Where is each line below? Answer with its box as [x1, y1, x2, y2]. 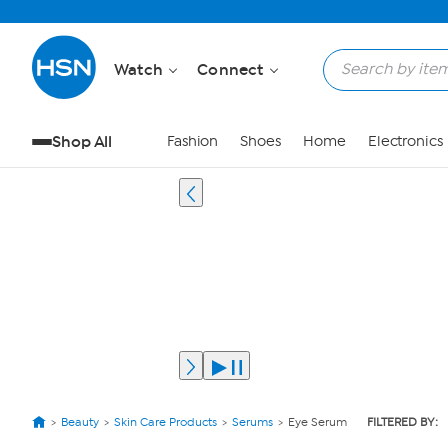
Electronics [367, 133, 443, 150]
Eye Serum [288, 415, 347, 429]
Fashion [166, 133, 219, 150]
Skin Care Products [114, 415, 217, 429]
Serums [232, 415, 273, 429]
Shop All [52, 132, 113, 151]
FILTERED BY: [367, 415, 438, 429]
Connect [197, 60, 268, 79]
